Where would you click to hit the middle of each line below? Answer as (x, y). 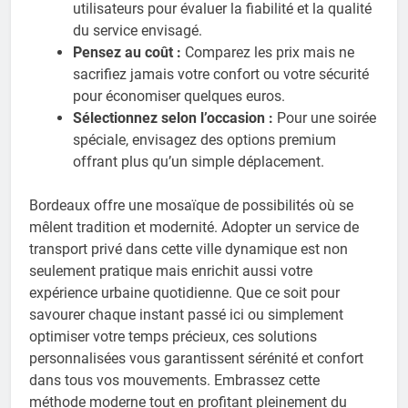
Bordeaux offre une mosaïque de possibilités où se (191, 205)
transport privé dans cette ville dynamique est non (189, 249)
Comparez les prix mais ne (268, 52)
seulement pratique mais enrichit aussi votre (171, 270)
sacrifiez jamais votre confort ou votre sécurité (221, 74)
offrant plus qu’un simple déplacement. (199, 161)
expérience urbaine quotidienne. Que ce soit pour (184, 292)
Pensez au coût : (127, 52)
